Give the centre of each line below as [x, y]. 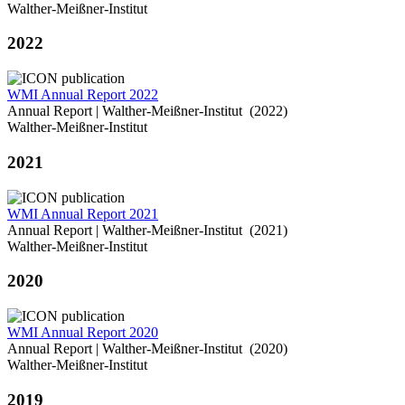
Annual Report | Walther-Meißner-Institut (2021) [147, 230]
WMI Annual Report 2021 [83, 213]
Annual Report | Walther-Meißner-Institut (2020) [147, 348]
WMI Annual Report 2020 [83, 332]
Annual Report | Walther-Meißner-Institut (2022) [147, 111]
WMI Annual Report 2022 [83, 95]
